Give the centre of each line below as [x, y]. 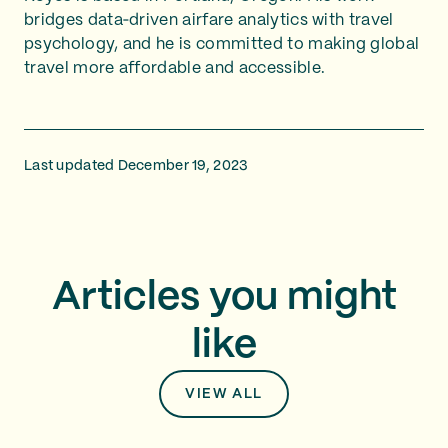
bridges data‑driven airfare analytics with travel [209, 20]
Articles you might [224, 298]
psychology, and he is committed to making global [222, 44]
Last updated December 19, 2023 [136, 166]
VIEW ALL [224, 394]
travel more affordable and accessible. [175, 68]
